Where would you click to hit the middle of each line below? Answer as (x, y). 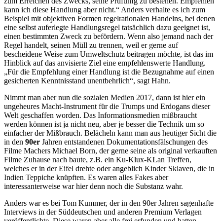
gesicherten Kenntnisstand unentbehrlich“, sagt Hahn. (87, 80)
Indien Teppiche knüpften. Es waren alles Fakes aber (86, 177)
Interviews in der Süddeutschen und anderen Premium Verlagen (103, 212)
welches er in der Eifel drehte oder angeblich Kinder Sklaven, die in (109, 168)
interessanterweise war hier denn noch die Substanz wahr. (93, 186)
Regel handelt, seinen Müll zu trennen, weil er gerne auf (91, 45)
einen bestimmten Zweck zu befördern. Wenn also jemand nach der (109, 36)
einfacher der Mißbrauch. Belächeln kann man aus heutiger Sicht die (110, 133)
